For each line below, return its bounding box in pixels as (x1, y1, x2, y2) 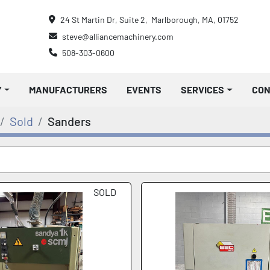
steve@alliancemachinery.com (62, 31, 174, 42)
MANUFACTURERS (36, 84, 108, 96)
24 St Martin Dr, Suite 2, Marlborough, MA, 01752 (60, 14, 239, 25)
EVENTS (132, 84, 162, 96)
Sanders (48, 114, 91, 129)
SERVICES (187, 84, 225, 96)
